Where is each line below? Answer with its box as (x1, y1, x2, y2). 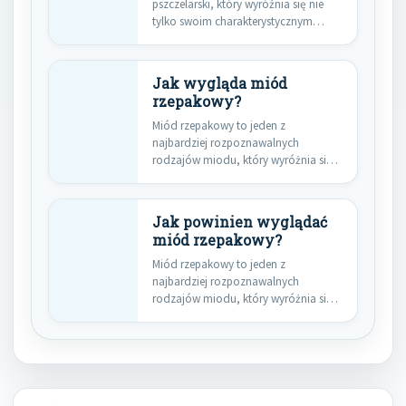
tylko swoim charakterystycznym (152, 14, 313, 29)
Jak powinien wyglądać (152, 213, 327, 231)
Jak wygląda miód (152, 74, 287, 92)
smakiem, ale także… (152, 31, 258, 46)
